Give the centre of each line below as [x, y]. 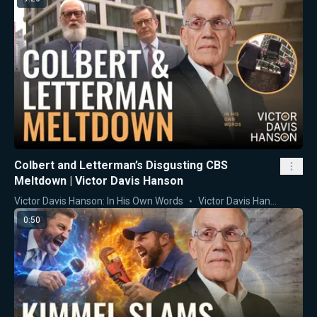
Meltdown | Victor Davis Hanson [99, 180]
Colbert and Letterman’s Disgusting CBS [121, 165]
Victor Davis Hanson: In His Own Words [99, 201]
